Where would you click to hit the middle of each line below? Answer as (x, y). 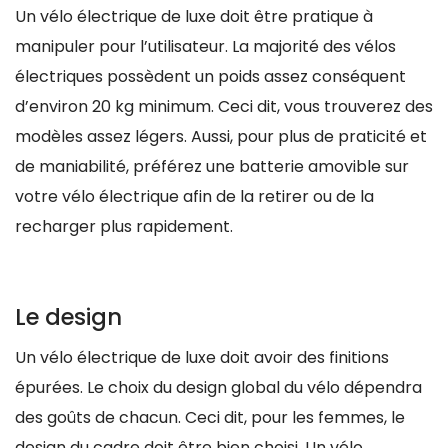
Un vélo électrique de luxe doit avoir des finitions (202, 357)
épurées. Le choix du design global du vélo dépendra (218, 387)
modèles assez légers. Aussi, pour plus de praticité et (221, 136)
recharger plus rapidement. (124, 226)
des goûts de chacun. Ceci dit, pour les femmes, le (210, 417)
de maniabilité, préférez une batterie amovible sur (212, 166)
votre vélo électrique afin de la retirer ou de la (194, 196)
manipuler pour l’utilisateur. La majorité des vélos (205, 46)
